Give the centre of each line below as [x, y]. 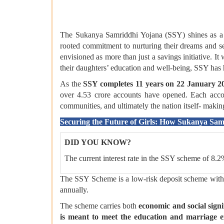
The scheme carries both [99, 206]
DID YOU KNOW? [98, 142]
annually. [74, 190]
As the [72, 84]
